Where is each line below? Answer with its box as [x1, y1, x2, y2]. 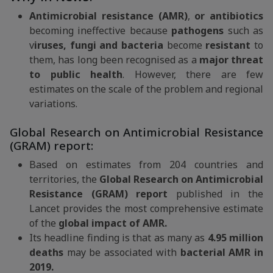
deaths [29, 246, 63, 259]
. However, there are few [122, 68, 263, 81]
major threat [199, 53, 263, 66]
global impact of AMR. [58, 216, 167, 230]
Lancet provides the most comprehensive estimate [29, 202, 263, 215]
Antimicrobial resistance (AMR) [29, 9, 188, 23]
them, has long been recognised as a [29, 53, 199, 66]
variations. [29, 97, 77, 110]
